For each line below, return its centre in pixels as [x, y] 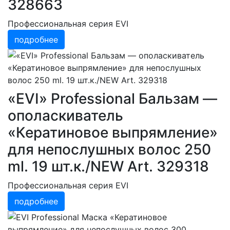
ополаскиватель [65, 116]
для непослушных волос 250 [109, 149]
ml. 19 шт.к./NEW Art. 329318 [108, 166]
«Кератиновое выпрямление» [113, 132]
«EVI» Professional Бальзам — [112, 99]
